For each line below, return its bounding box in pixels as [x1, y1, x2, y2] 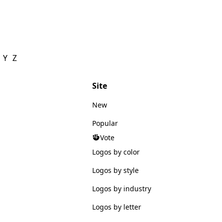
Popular [92, 118, 118, 128]
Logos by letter [92, 202, 141, 212]
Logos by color [92, 147, 140, 157]
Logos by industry [92, 183, 151, 193]
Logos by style [92, 165, 139, 175]
